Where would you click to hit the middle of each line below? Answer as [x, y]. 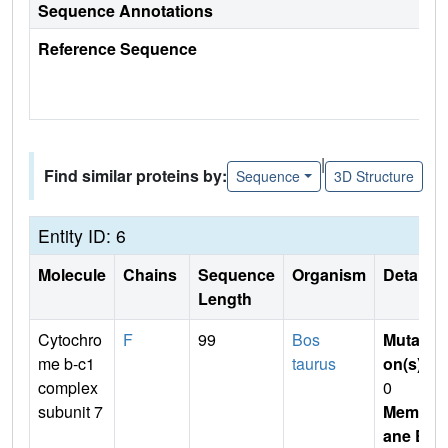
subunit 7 [70, 412]
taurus [314, 364]
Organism [329, 275]
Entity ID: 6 [82, 236]
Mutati [406, 340]
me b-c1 [66, 364]
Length [225, 299]
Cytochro [70, 340]
